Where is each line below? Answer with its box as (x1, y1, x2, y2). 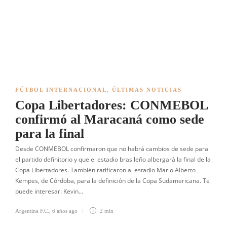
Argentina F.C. (15, 208, 49, 214)
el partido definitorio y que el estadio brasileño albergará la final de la (15, 155, 211, 164)
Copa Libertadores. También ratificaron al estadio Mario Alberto (15, 166, 196, 174)
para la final (15, 126, 84, 141)
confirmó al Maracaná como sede (15, 112, 204, 127)
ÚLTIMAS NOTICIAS (112, 87, 182, 93)
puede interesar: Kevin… (15, 187, 83, 196)
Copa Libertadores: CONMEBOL (15, 98, 208, 112)
